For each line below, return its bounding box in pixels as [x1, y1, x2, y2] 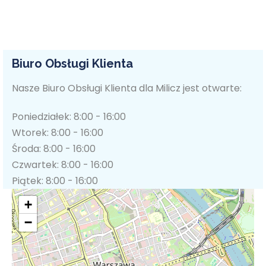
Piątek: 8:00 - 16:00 [12, 174, 98, 188]
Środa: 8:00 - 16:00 [12, 142, 96, 156]
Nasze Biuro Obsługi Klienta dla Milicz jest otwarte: [12, 81, 242, 96]
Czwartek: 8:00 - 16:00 [12, 158, 113, 172]
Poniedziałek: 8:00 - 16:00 [12, 110, 126, 124]
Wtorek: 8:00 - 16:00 [12, 126, 103, 140]
